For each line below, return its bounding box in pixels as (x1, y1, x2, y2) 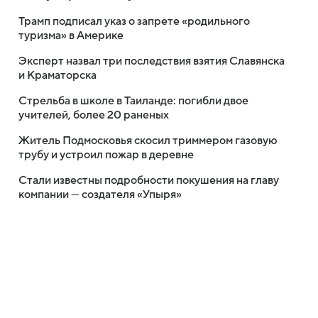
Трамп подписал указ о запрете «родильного (18, 15, 250, 28)
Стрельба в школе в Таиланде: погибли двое (18, 94, 248, 107)
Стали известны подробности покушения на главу (18, 174, 279, 187)
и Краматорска (18, 69, 97, 82)
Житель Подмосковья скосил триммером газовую (18, 134, 278, 147)
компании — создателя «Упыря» (18, 188, 182, 201)
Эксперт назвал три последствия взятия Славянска (18, 55, 285, 67)
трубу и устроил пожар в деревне (18, 148, 194, 161)
